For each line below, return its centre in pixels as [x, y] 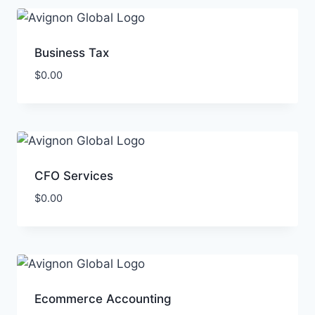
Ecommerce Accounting [103, 299]
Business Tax [71, 52]
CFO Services [73, 176]
